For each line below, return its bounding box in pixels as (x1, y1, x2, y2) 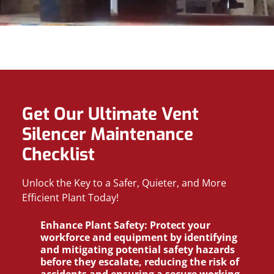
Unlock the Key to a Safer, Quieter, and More (22, 176, 226, 190)
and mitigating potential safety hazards (40, 243, 235, 256)
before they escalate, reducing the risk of (40, 255, 239, 268)
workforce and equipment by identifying (40, 231, 237, 244)
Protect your (147, 218, 210, 232)
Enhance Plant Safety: (40, 218, 147, 232)
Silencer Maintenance (22, 123, 193, 146)
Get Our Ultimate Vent (22, 103, 199, 125)
